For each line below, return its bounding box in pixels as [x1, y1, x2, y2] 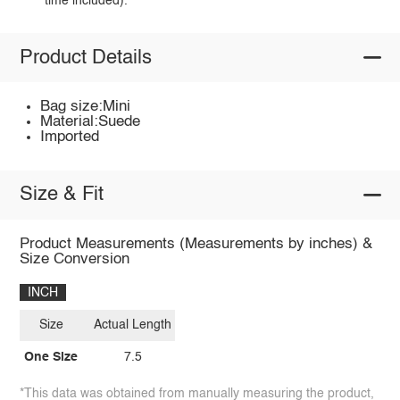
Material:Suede [40, 114, 141, 130]
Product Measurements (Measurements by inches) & [19, 236, 372, 252]
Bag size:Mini [40, 99, 131, 115]
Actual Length [94, 319, 172, 332]
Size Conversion [19, 251, 129, 267]
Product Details [19, 47, 152, 68]
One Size [24, 350, 79, 363]
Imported [40, 129, 100, 146]
